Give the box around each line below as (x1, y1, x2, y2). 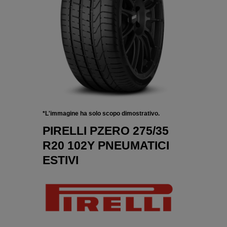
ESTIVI (43, 154, 79, 167)
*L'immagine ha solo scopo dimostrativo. (43, 110, 160, 118)
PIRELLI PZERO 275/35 (43, 124, 169, 138)
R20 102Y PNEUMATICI (43, 139, 169, 153)
